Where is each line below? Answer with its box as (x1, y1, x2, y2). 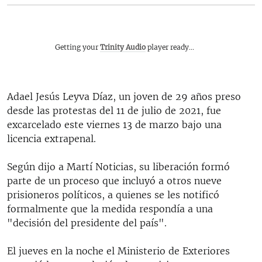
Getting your (55, 42, 100, 51)
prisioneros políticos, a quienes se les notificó (7, 188, 219, 201)
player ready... (146, 42, 194, 51)
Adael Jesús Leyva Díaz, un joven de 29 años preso (7, 90, 241, 102)
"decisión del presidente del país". (7, 216, 167, 229)
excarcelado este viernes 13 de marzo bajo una (7, 118, 222, 130)
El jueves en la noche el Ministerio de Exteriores (7, 244, 230, 257)
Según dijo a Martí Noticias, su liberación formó (7, 160, 230, 173)
